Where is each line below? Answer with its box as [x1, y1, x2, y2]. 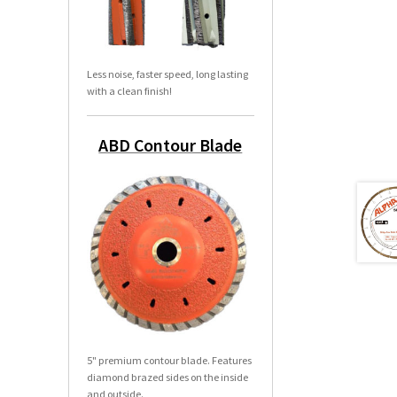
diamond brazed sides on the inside [86, 370, 248, 385]
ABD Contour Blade [98, 134, 243, 156]
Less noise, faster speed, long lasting [86, 67, 248, 82]
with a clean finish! [86, 84, 172, 98]
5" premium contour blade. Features [86, 354, 252, 368]
